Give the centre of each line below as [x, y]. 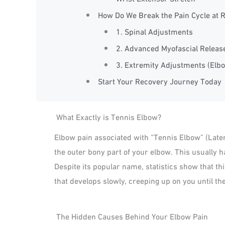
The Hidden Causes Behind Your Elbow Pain [132, 215]
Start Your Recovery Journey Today [160, 81]
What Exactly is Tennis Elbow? [109, 117]
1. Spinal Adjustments [154, 31]
